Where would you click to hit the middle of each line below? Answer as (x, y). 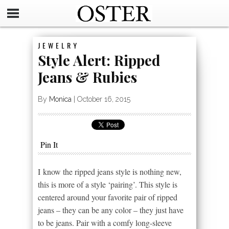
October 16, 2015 (104, 99)
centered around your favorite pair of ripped (108, 197)
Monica (60, 99)
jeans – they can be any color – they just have (111, 210)
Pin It (49, 144)
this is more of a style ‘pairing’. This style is (108, 184)
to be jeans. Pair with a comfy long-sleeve (105, 223)
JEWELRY (59, 45)
